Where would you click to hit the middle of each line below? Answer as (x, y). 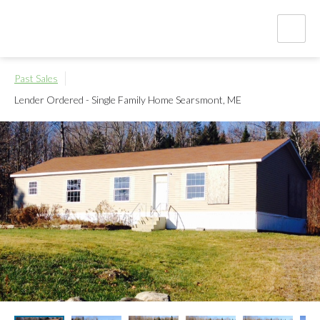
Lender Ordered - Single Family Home (94, 100)
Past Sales (36, 78)
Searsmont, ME (207, 100)
